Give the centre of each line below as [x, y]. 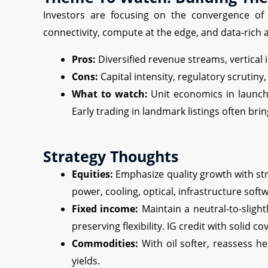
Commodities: [105, 244]
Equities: [92, 174]
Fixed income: [105, 209]
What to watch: [110, 94]
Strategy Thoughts [111, 156]
